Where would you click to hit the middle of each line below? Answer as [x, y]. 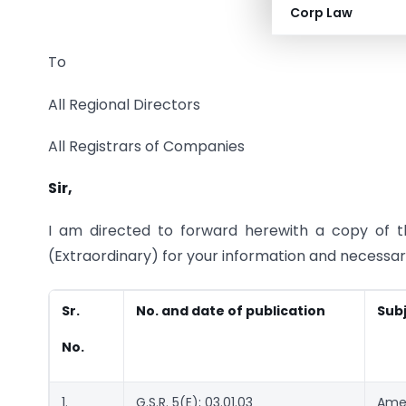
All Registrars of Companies [146, 147]
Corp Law [321, 13]
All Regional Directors [124, 104]
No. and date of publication [231, 311]
